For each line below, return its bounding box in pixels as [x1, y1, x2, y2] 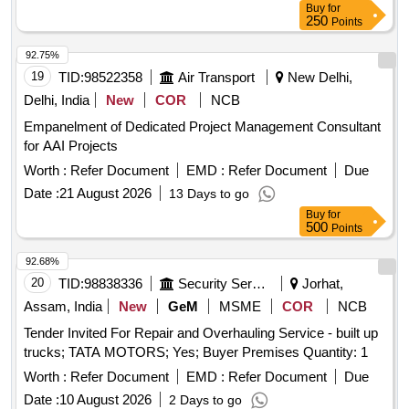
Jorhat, [299, 276, 343, 292]
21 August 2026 [59, 185, 152, 202]
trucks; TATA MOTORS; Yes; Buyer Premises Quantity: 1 [303, 344, 368, 361]
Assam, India [24, 299, 102, 315]
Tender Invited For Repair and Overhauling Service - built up [24, 325, 378, 341]
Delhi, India [24, 92, 89, 109]
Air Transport [178, 69, 255, 86]
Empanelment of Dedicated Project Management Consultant [24, 119, 381, 135]
